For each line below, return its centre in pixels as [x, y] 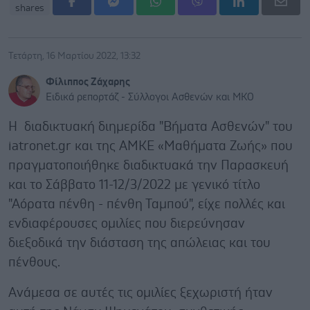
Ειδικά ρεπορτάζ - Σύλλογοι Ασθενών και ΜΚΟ [150, 97]
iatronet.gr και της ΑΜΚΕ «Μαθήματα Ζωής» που [151, 146]
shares [30, 8]
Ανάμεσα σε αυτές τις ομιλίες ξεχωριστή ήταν [140, 293]
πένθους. [34, 262]
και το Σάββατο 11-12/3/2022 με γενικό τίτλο [134, 185]
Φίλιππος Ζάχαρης [88, 82]
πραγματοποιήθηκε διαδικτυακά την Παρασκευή [148, 165]
